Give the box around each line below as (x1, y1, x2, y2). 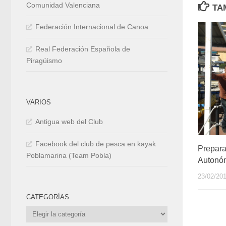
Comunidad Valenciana (26, 1, 100, 10)
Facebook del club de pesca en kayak (35, 140, 156, 148)
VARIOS (26, 98, 51, 106)
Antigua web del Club (35, 118, 103, 126)
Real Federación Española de (35, 45, 130, 53)
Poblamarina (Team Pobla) (26, 151, 111, 160)
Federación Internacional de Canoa (35, 23, 148, 31)
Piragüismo (26, 56, 62, 65)
